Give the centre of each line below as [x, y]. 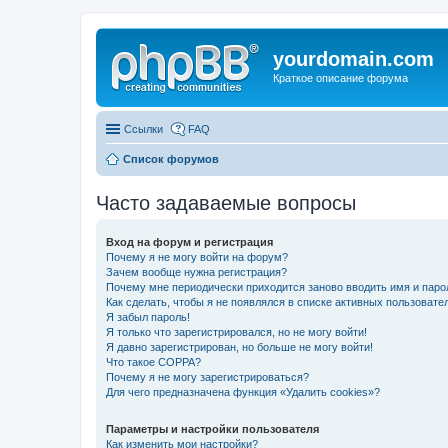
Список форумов [171, 158]
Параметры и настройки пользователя [212, 428]
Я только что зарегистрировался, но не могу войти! [236, 331]
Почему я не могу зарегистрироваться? [207, 376]
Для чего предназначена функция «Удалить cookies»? [243, 391]
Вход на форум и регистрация [189, 241]
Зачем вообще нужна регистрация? [196, 271]
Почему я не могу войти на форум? [197, 256]
